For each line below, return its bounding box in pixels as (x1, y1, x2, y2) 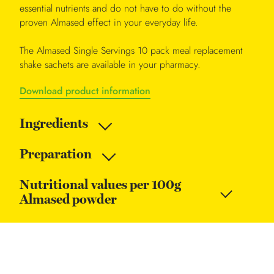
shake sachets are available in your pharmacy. (20, 57, 201, 72)
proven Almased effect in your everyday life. (20, 15, 198, 30)
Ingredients (20, 116, 89, 132)
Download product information (20, 84, 150, 98)
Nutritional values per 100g (20, 177, 182, 193)
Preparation (20, 146, 92, 163)
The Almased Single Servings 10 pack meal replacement (20, 43, 243, 58)
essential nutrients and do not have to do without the (20, 1, 231, 16)
